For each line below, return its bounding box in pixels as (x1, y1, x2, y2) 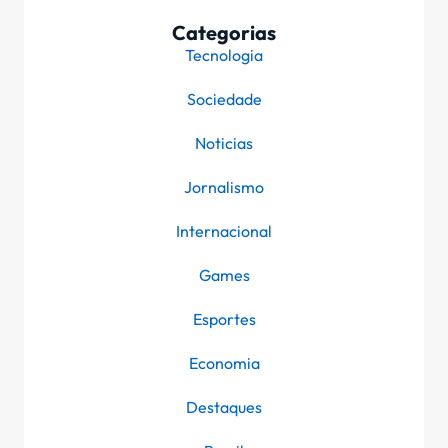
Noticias (195, 132, 253, 153)
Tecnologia (185, 44, 263, 65)
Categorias (172, 19, 276, 45)
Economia (188, 352, 260, 373)
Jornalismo (184, 176, 264, 197)
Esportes (192, 308, 256, 329)
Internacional (176, 220, 272, 241)
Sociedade (186, 88, 262, 109)
